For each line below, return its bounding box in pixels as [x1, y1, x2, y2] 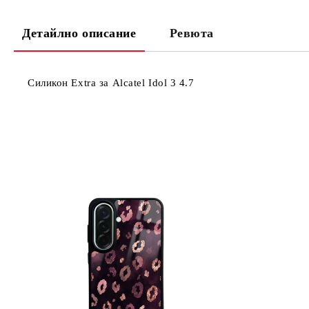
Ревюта [169, 26, 214, 40]
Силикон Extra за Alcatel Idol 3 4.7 [28, 77, 195, 88]
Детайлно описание [22, 26, 137, 40]
